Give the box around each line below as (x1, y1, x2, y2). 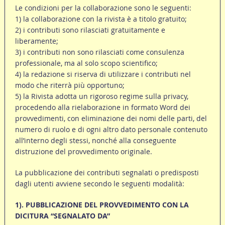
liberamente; (15, 36, 58, 46)
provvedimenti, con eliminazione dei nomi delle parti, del (15, 114, 207, 124)
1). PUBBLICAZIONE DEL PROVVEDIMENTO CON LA (15, 200, 189, 210)
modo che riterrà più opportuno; (15, 80, 125, 90)
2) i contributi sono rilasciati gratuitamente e (15, 25, 165, 35)
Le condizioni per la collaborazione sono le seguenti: (15, 3, 191, 13)
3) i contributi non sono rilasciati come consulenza (15, 47, 184, 57)
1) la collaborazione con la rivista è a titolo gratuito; (15, 14, 187, 24)
